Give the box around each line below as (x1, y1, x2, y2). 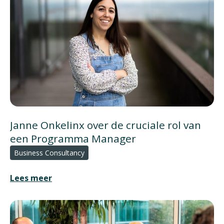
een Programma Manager (10, 131, 136, 146)
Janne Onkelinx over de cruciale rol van (10, 118, 201, 132)
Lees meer (10, 172, 52, 184)
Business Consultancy (14, 148, 84, 158)
